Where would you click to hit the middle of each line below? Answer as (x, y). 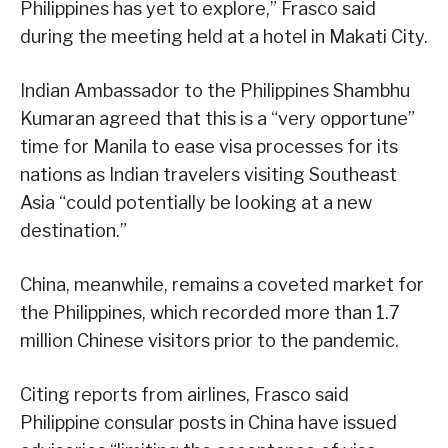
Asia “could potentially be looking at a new (196, 202)
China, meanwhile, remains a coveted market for (222, 284)
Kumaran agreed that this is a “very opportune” (217, 118)
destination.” (73, 230)
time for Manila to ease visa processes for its (209, 146)
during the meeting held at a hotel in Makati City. (224, 36)
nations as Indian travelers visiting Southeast (208, 174)
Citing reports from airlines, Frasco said (184, 394)
